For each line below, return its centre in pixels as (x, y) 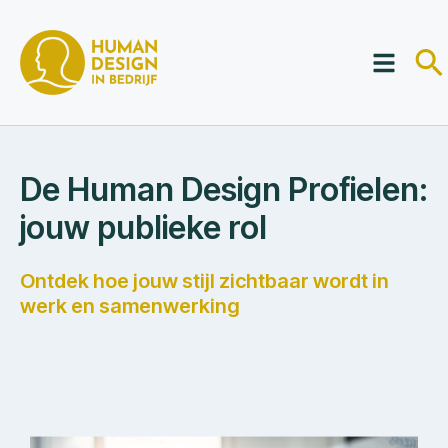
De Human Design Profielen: (224, 189)
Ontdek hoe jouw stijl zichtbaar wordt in (204, 281)
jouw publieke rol (143, 227)
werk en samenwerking (130, 306)
